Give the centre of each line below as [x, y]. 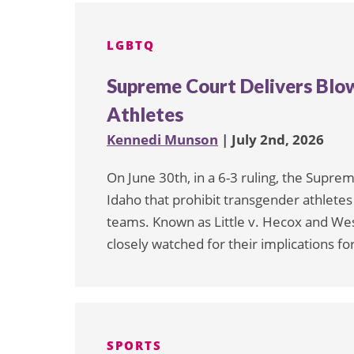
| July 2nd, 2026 [271, 140]
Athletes [145, 115]
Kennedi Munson [162, 140]
